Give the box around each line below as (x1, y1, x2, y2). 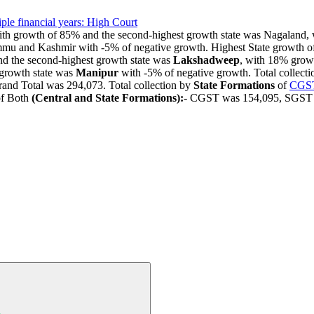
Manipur (76, 66, 118, 78)
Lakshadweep (173, 53, 240, 66)
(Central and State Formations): (32, 91, 184, 104)
